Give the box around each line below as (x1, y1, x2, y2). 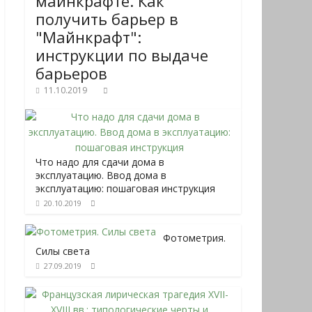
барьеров (36, 63, 107, 84)
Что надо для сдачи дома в (36, 155, 164, 169)
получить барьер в (36, 8, 178, 29)
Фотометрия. (163, 231, 226, 244)
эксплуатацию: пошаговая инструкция (36, 182, 215, 195)
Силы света (36, 244, 90, 258)
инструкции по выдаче (36, 45, 208, 65)
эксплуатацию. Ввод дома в (36, 169, 166, 182)
